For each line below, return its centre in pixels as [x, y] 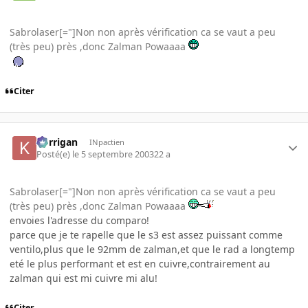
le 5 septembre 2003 [113, 154]
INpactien [107, 142]
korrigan [57, 142]
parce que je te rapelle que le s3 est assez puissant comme [146, 234]
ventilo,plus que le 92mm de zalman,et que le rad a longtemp [152, 249]
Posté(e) [55, 154]
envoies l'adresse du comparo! [79, 220]
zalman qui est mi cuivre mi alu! [84, 278]
